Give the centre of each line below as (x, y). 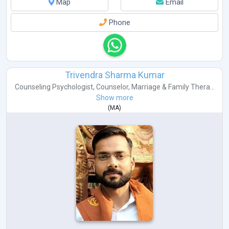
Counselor (112, 87)
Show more (114, 97)
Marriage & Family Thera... (173, 87)
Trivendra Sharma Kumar (114, 75)
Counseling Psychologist (54, 87)
